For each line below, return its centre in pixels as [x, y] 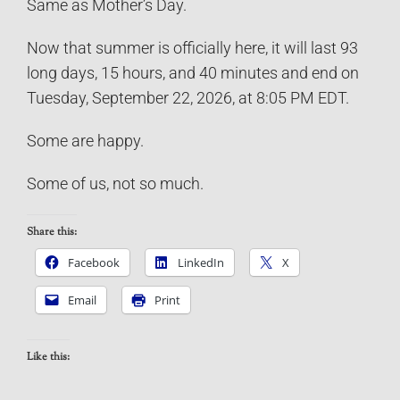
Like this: [48, 358]
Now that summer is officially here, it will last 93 [192, 48]
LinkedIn [201, 262]
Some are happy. [85, 141]
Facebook [94, 262]
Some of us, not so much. [115, 183]
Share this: [52, 232]
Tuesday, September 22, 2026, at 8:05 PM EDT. [188, 98]
